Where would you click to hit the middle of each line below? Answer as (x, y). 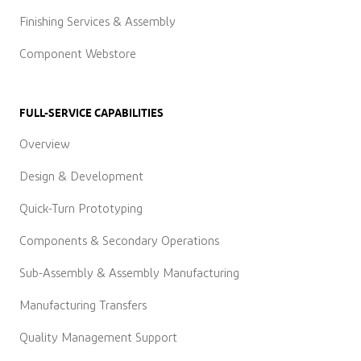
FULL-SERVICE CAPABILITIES (91, 113)
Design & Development (81, 177)
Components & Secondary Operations (119, 242)
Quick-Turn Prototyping (81, 210)
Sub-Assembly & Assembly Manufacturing (129, 274)
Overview (45, 145)
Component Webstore (78, 55)
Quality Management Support (98, 338)
